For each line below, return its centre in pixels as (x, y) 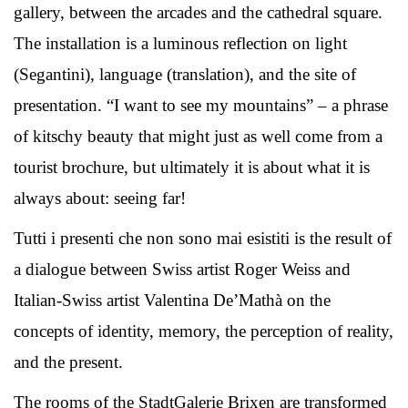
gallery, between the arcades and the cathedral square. (198, 12)
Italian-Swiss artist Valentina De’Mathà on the (172, 300)
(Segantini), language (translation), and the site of (185, 74)
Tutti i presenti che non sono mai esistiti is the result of (203, 238)
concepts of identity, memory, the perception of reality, (204, 331)
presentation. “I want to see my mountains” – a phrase (201, 105)
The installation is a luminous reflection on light (180, 43)
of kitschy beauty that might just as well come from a (198, 136)
